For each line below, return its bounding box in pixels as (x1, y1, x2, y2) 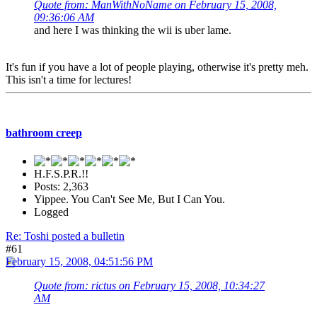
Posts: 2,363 (34, 180, 88, 192)
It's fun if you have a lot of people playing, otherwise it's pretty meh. (6, 61, 309, 74)
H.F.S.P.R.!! (34, 167, 88, 180)
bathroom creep (6, 127, 82, 139)
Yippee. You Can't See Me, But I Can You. (34, 192, 225, 205)
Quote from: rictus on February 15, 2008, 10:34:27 (34, 279, 265, 292)
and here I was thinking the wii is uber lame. (34, 24, 231, 37)
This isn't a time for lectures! (6, 74, 132, 86)
